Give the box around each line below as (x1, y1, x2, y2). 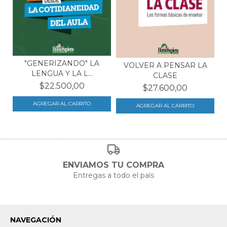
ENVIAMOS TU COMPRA (63, 160, 164, 170)
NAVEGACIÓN (10, 215, 61, 224)
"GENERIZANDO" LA (24, 59, 99, 68)
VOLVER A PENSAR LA (123, 61, 207, 70)
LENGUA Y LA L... (31, 69, 93, 79)
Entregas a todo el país (73, 170, 154, 180)
